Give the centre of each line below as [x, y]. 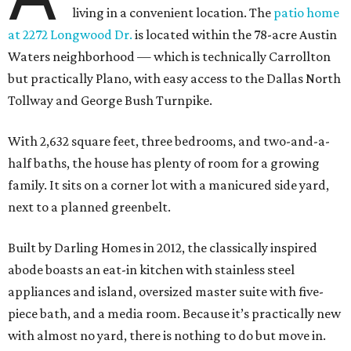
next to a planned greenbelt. [89, 207]
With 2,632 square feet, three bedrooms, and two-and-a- [169, 141]
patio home [307, 13]
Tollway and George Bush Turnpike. [110, 101]
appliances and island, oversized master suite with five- [166, 292]
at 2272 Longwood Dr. [70, 35]
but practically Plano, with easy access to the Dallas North [174, 79]
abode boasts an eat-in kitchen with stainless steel [151, 270]
